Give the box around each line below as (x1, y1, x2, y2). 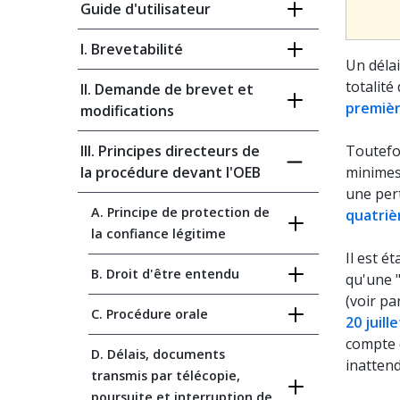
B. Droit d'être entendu (91, 265, 239, 282)
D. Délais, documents (91, 346, 225, 362)
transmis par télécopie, (91, 367, 240, 384)
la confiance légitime (91, 225, 226, 242)
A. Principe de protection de (91, 204, 270, 221)
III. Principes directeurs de (80, 141, 260, 161)
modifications (80, 101, 174, 121)
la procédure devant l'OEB (80, 162, 261, 182)
